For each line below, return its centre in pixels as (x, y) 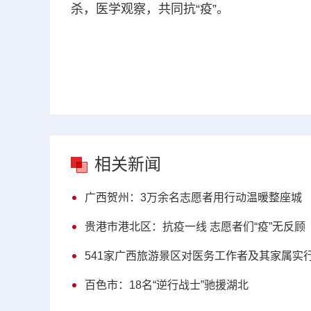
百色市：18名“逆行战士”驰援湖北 (167, 285)
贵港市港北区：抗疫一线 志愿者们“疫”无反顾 (195, 227)
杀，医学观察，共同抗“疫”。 (162, 9)
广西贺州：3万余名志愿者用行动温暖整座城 (193, 197)
